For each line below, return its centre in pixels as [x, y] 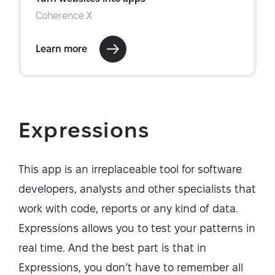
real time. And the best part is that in [112, 247]
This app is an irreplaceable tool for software [130, 169]
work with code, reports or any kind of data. [128, 208]
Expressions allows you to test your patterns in [137, 228]
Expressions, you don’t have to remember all [131, 267]
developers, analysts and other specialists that [137, 188]
